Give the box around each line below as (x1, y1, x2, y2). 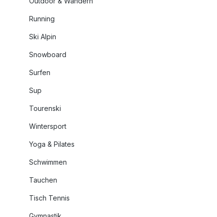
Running (29, 14, 55, 23)
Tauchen (29, 175, 57, 184)
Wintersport (29, 122, 66, 130)
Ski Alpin (29, 32, 56, 41)
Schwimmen (29, 157, 67, 166)
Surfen (29, 68, 50, 77)
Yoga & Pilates (29, 139, 75, 148)
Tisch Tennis (29, 193, 70, 202)
